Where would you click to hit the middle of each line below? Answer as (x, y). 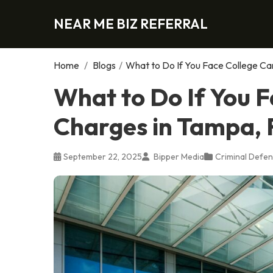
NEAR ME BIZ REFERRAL (131, 23)
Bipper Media (178, 156)
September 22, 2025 (103, 156)
